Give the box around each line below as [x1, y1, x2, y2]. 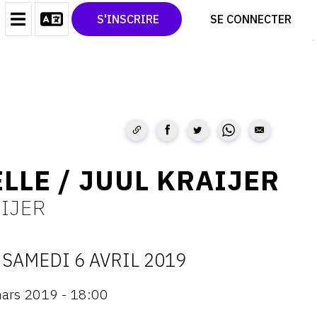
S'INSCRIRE [94, 12, 159, 27]
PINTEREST [124, 21, 192, 35]
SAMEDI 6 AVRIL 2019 [1, 248, 186, 272]
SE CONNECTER [207, 12, 292, 27]
